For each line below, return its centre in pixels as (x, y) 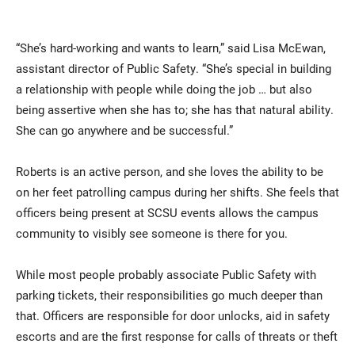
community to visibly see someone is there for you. (152, 233)
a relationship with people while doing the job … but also (164, 89)
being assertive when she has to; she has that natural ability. (175, 110)
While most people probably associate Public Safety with (166, 275)
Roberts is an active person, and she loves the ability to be (170, 172)
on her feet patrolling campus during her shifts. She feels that (177, 192)
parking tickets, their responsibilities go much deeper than (169, 295)
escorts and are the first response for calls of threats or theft (177, 336)
